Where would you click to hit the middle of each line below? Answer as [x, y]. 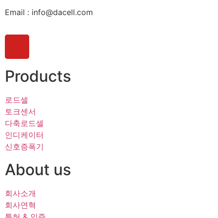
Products [38, 76]
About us [38, 169]
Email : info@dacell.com [49, 12]
